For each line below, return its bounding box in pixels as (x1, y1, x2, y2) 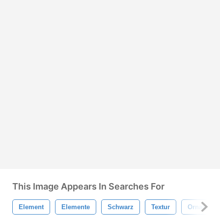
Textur (151, 203, 170, 211)
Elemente (61, 203, 90, 211)
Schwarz (108, 203, 134, 211)
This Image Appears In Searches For (12, 181, 165, 192)
